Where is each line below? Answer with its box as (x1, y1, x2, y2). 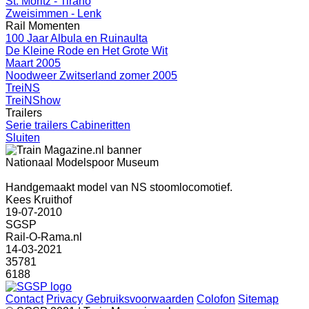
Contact (6, 293, 43, 305)
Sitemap (238, 293, 279, 305)
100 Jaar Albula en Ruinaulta (6, 32, 148, 44)
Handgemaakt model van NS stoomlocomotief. (6, 181, 232, 193)
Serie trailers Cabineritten (6, 119, 130, 131)
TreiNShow (6, 94, 61, 106)
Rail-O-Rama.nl (6, 231, 82, 243)
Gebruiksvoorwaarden (86, 293, 194, 305)
